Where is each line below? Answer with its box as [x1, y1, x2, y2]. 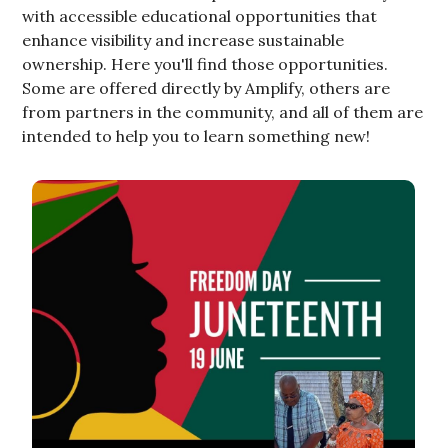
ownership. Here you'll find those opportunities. [22, 54, 389, 75]
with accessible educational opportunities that [22, 6, 378, 27]
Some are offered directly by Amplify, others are [22, 78, 391, 99]
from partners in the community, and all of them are [22, 102, 424, 123]
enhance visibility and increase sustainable [22, 30, 345, 51]
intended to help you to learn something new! [22, 126, 371, 147]
